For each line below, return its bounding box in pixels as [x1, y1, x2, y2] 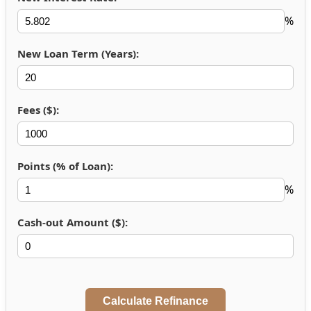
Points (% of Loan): [17, 158, 113, 173]
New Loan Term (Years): [17, 46, 139, 60]
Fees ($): [17, 102, 59, 117]
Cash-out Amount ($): [17, 215, 128, 229]
